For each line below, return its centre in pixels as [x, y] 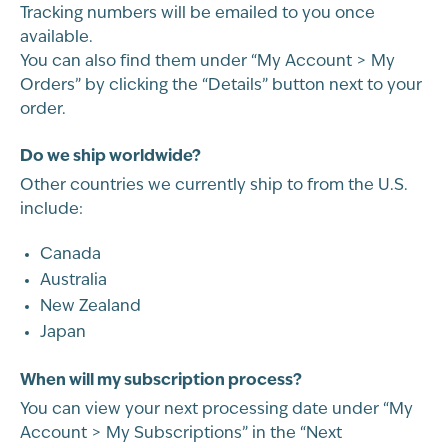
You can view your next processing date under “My [216, 409]
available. [56, 38]
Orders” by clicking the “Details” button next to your [221, 86]
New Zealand [90, 306]
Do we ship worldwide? [110, 157]
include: [51, 210]
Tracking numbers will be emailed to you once [197, 14]
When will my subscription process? [161, 380]
